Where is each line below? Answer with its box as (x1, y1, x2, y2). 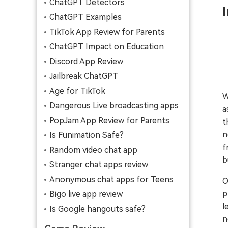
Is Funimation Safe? (49, 130, 124, 140)
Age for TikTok (49, 86, 105, 96)
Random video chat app (49, 145, 137, 155)
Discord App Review (49, 56, 123, 66)
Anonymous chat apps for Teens (49, 175, 174, 184)
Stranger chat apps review (49, 160, 148, 169)
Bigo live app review (49, 189, 123, 199)
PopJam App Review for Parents (49, 116, 169, 125)
